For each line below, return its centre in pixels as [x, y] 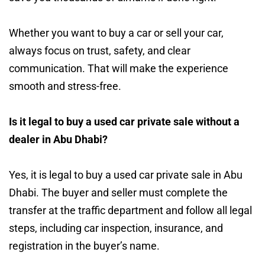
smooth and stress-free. [65, 86]
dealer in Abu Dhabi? [58, 139]
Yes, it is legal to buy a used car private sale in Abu [126, 174]
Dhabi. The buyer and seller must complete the [118, 192]
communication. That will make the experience [119, 68]
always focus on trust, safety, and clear [100, 50]
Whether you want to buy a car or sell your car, [116, 33]
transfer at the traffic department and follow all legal [130, 210]
